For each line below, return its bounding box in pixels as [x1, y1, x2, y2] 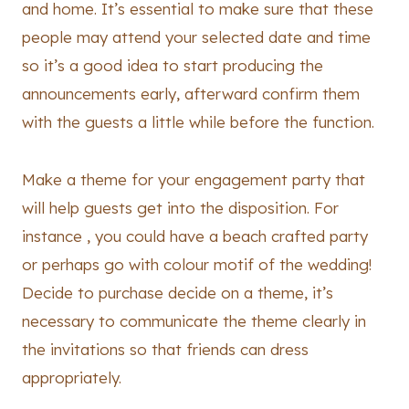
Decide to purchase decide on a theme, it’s [22, 283, 333, 303]
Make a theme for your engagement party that [22, 170, 365, 190]
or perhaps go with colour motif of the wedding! [22, 255, 372, 275]
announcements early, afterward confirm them [22, 84, 360, 104]
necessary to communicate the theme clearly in [22, 311, 366, 331]
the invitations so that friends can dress [22, 340, 309, 360]
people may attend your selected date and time [22, 27, 371, 47]
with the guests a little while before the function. [22, 112, 374, 132]
